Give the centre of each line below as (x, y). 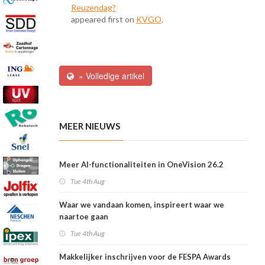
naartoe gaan (84, 217)
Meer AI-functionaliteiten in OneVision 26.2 (141, 165)
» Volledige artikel (109, 76)
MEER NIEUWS (90, 126)
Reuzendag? (93, 8)
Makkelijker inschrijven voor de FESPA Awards (145, 257)
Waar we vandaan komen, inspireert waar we (142, 205)
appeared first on (104, 20)
